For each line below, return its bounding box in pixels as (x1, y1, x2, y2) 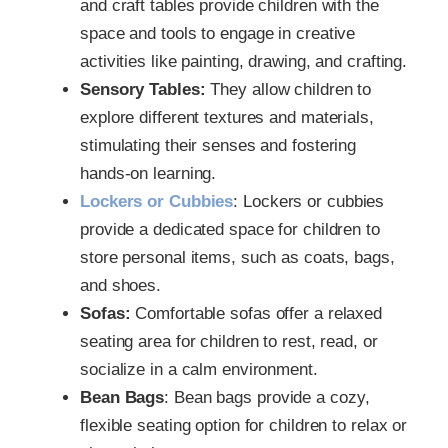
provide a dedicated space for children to (80, 219, 380, 239)
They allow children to (205, 79, 372, 99)
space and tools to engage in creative (80, 23, 356, 43)
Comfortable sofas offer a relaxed (130, 303, 383, 323)
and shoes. (80, 275, 162, 295)
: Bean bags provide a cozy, (164, 387, 370, 407)
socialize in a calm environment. (80, 359, 318, 379)
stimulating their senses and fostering (80, 135, 357, 155)
